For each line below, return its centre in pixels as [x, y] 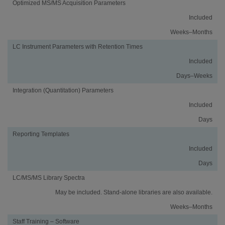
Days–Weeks [194, 76]
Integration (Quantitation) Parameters [63, 90]
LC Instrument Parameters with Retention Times [78, 46]
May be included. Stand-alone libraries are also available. [134, 192]
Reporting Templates [41, 134]
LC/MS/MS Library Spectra [49, 178]
